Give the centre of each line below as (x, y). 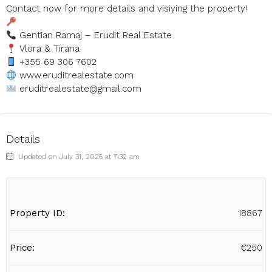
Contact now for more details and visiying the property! (127, 8)
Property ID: (37, 213)
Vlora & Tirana (48, 49)
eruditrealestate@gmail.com (81, 89)
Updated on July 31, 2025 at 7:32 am (78, 157)
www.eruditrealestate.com (77, 75)
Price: (22, 248)
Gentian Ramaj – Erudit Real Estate (94, 35)
